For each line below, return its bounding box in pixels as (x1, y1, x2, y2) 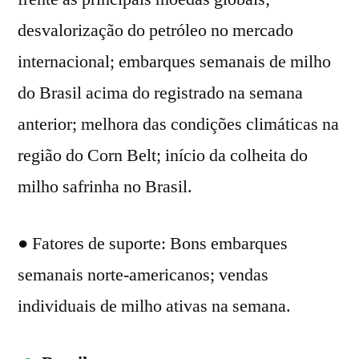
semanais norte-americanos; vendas (18, 263, 268, 286)
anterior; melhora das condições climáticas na (18, 112, 339, 135)
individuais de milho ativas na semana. (18, 294, 291, 317)
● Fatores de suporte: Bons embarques (18, 232, 288, 255)
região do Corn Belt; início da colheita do (18, 143, 308, 167)
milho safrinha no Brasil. (18, 175, 192, 198)
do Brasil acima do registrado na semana (18, 81, 303, 104)
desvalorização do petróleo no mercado (18, 18, 293, 42)
